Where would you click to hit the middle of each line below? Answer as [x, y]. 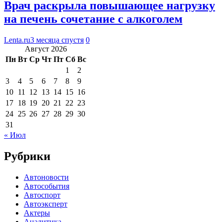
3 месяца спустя [57, 40]
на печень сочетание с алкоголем [93, 19]
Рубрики [27, 156]
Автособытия [47, 186]
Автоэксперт [46, 204]
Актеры [37, 213]
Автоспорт [42, 195]
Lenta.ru [17, 40]
